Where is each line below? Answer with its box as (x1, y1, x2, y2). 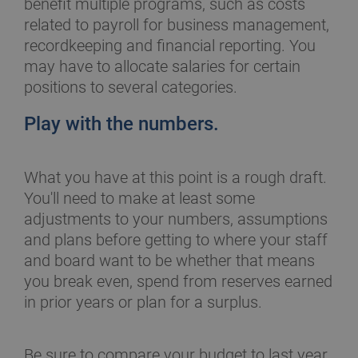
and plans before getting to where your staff (24, 230, 328, 249)
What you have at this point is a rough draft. (24, 168, 327, 187)
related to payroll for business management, (24, 15, 329, 34)
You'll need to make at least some (24, 189, 255, 208)
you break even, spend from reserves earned (24, 272, 332, 291)
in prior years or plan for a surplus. (24, 292, 262, 312)
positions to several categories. (24, 78, 237, 97)
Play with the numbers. (24, 113, 219, 135)
